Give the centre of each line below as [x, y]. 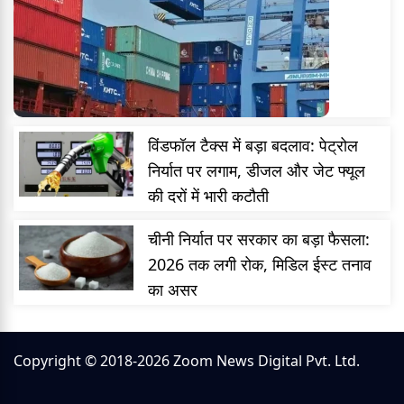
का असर [173, 290]
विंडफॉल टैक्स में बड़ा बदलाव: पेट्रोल [253, 146]
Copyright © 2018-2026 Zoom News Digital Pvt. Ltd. [187, 361]
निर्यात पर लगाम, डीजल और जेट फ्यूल [257, 171]
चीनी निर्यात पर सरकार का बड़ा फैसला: [259, 239]
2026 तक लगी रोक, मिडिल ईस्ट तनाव [260, 265]
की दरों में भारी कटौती [209, 196]
